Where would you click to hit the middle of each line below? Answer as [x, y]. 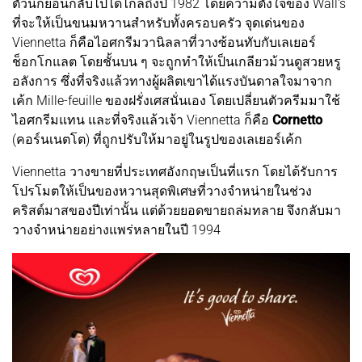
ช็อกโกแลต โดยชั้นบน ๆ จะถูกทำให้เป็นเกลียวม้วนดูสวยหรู [177, 62]
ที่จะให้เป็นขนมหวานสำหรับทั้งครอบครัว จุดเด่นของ [158, 23]
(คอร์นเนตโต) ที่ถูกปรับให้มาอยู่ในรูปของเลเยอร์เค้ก [157, 140]
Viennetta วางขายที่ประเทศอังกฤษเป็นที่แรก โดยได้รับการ [175, 172]
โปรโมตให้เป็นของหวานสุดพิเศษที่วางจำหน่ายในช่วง [162, 192]
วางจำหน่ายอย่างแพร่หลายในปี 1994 [116, 230]
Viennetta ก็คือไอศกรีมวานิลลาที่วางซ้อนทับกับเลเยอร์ [164, 43]
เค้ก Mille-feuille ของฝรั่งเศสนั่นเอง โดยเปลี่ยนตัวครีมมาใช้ [176, 101]
